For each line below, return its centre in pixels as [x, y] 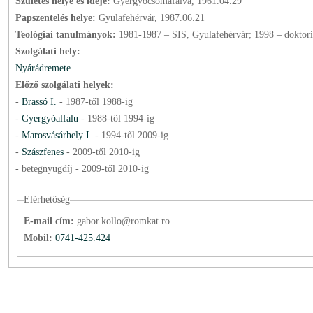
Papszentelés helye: [57, 18]
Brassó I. [39, 102]
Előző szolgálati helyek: [64, 85]
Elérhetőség [46, 199]
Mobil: [39, 238]
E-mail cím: [50, 221]
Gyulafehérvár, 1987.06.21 [151, 18]
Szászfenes [44, 152]
